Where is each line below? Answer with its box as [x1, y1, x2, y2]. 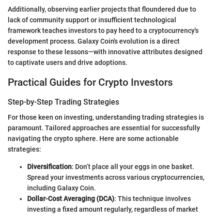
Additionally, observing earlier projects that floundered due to [8, 5, 196, 14]
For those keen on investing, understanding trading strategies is [8, 113, 204, 122]
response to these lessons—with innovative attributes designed [8, 48, 202, 56]
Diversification [27, 163, 72, 171]
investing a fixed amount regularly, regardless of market [27, 205, 198, 214]
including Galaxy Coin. [27, 184, 96, 192]
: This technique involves [114, 195, 191, 203]
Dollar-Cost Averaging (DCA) [27, 195, 114, 203]
